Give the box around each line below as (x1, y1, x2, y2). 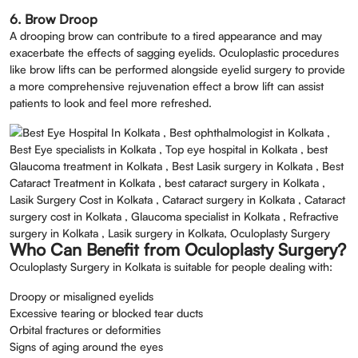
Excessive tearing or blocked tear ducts (10, 306, 203, 320)
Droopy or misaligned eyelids (10, 289, 153, 304)
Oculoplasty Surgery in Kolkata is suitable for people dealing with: (10, 260, 332, 274)
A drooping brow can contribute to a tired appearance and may (10, 29, 322, 43)
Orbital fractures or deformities (10, 323, 161, 337)
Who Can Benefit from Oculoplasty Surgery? (10, 239, 346, 261)
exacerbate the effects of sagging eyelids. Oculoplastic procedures (10, 46, 339, 60)
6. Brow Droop (10, 10, 97, 28)
